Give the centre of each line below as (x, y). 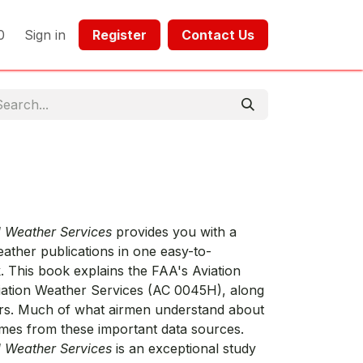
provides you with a (174, 232)
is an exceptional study (184, 348)
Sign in (45, 35)
